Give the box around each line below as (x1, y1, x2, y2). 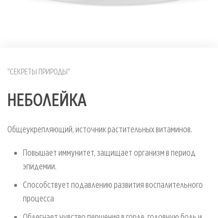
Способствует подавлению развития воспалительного (23, 179, 203, 190)
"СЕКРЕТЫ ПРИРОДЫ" (7, 67, 70, 76)
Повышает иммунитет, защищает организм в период (23, 147, 196, 158)
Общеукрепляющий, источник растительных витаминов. (7, 124, 192, 134)
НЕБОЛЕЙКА (7, 89, 87, 110)
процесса (23, 193, 54, 203)
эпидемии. (23, 161, 56, 171)
